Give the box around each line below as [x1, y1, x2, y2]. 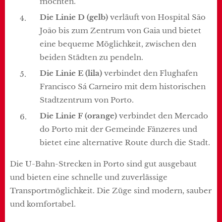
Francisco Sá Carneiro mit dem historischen [40, 82, 206, 91]
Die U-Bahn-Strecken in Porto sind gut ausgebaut [10, 159, 197, 168]
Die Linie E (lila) [40, 68, 104, 78]
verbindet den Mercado [117, 111, 208, 120]
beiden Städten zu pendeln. [40, 53, 143, 62]
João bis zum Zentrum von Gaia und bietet [40, 26, 201, 35]
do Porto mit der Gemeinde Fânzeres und [40, 124, 197, 134]
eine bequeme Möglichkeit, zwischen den [40, 39, 196, 49]
